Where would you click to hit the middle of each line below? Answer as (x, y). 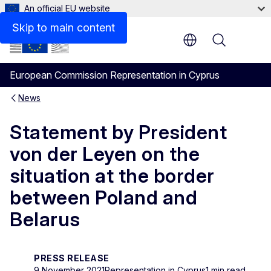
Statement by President (118, 132)
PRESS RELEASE (72, 258)
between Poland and (103, 198)
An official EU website (67, 8)
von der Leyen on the (105, 154)
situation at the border (112, 176)
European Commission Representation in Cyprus (115, 75)
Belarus (45, 220)
